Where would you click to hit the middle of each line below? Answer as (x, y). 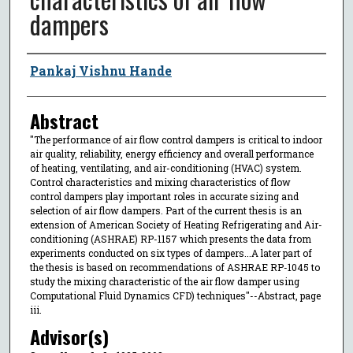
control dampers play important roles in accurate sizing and (164, 196)
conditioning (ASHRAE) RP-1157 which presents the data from (170, 238)
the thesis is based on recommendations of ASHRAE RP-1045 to (175, 267)
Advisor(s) (69, 337)
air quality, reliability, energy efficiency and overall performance (171, 153)
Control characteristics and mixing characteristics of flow (160, 182)
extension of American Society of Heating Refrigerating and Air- (176, 224)
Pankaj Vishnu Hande (100, 70)
